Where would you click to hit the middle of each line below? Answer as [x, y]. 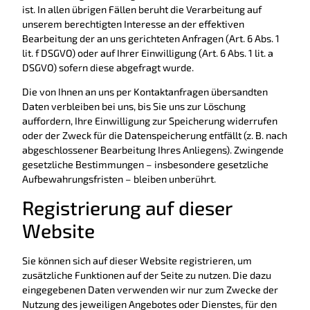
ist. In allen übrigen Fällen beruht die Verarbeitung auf [142, 9]
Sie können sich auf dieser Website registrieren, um [137, 260]
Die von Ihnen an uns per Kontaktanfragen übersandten [145, 92]
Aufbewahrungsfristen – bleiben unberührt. [119, 179]
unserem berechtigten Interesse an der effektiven [133, 24]
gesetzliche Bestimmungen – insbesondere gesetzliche [145, 165]
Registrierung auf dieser [127, 207]
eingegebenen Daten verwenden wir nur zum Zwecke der [150, 289]
